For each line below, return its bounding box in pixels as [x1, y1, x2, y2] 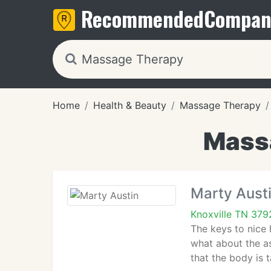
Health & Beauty [93, 99, 166, 111]
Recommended [81, 3, 204, 34]
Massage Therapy [180, 99, 261, 111]
